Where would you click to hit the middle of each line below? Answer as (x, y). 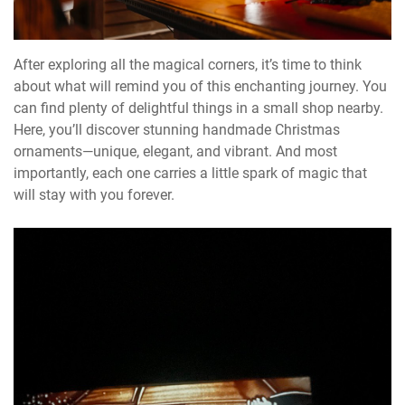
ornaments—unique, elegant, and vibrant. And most (175, 151)
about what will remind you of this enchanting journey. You (200, 86)
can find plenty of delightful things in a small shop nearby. (198, 108)
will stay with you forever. (94, 194)
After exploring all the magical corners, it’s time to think (188, 64)
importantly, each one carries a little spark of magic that (190, 173)
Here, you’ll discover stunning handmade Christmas (177, 129)
